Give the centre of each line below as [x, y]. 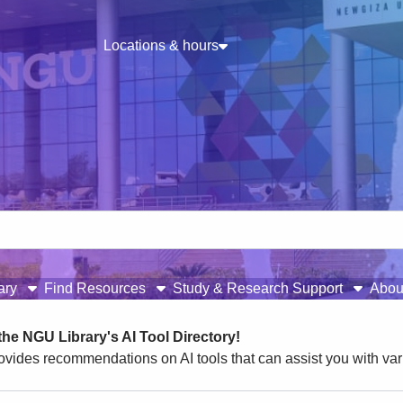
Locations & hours [161, 46]
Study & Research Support [260, 289]
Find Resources [97, 289]
